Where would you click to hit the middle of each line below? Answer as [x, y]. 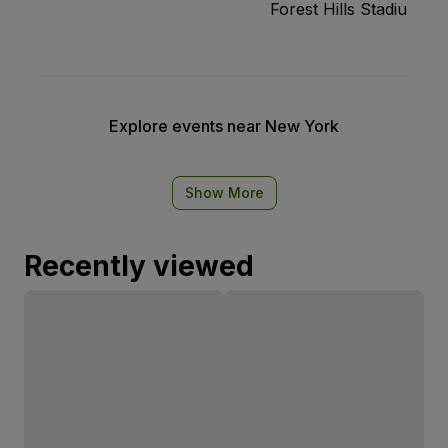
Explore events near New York [224, 126]
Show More [224, 193]
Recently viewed [139, 266]
